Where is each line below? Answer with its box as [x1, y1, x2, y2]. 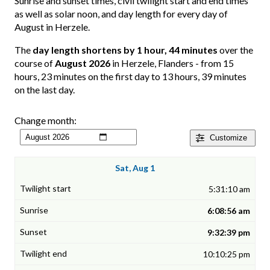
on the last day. [14, 84, 75, 96]
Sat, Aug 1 [115, 163, 155, 174]
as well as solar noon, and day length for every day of [14, 8, 228, 20]
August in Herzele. [14, 21, 90, 33]
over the [218, 44, 253, 56]
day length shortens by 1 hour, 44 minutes [33, 44, 218, 56]
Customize [210, 133, 247, 143]
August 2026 [55, 57, 110, 69]
